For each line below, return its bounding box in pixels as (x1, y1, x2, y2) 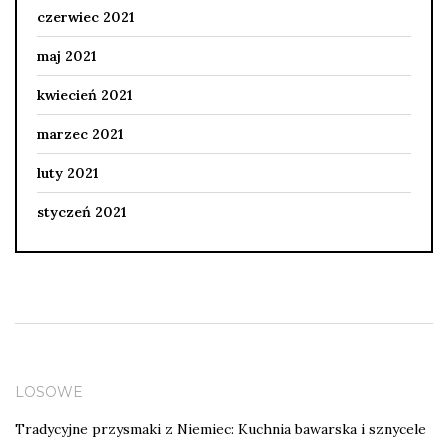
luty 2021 (37, 163, 98, 182)
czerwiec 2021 (37, 7, 134, 26)
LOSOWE (15, 382, 83, 401)
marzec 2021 (37, 124, 123, 143)
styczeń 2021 (37, 202, 126, 221)
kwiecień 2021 (37, 85, 132, 104)
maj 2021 (37, 46, 96, 65)
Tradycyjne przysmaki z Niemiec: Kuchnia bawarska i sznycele (15, 419, 426, 438)
